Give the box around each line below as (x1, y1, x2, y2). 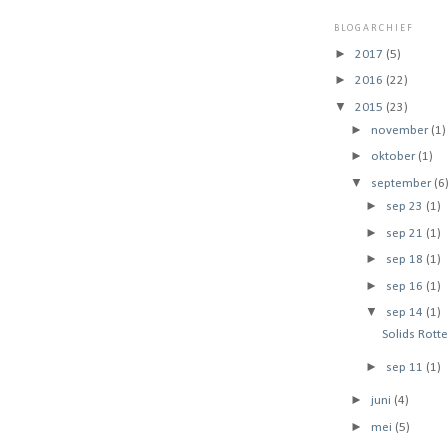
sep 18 (386, 253, 427, 267)
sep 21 (386, 226, 427, 240)
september (370, 176, 434, 190)
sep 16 (386, 279, 427, 293)
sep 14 (386, 306, 427, 320)
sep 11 (386, 361, 427, 375)
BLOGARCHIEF (334, 23, 415, 35)
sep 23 (386, 200, 427, 214)
